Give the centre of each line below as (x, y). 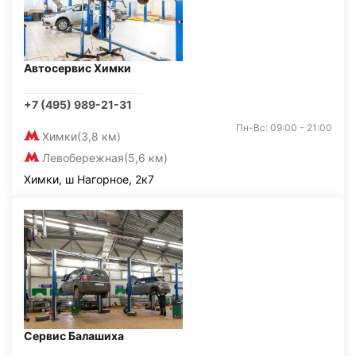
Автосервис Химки (77, 68)
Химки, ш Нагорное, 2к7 (89, 179)
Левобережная (83, 158)
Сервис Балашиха (74, 336)
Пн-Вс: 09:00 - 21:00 (284, 128)
